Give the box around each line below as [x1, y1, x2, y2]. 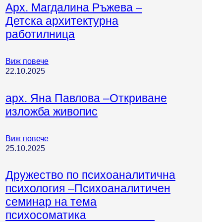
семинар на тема [5, 195, 97, 209]
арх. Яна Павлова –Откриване [5, 91, 167, 105]
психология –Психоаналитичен [5, 182, 170, 195]
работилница [5, 28, 75, 41]
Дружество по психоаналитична [5, 168, 175, 182]
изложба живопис [5, 105, 98, 118]
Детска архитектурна [5, 14, 118, 28]
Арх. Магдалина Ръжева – [5, 1, 142, 14]
